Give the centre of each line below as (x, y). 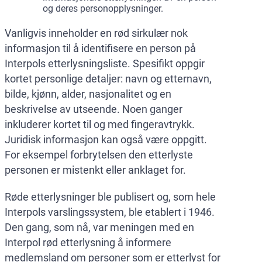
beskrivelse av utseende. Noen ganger (94, 109)
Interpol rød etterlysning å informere (88, 243)
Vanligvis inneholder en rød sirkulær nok (96, 33)
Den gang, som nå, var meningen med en (99, 227)
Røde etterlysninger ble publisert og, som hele (110, 197)
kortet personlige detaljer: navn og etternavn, (108, 79)
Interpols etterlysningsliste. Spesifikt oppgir (105, 64)
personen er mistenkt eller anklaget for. (95, 170)
